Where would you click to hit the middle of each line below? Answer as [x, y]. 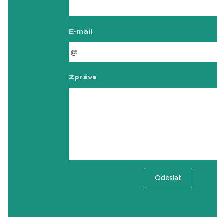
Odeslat [168, 178]
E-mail [80, 31]
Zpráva [83, 77]
